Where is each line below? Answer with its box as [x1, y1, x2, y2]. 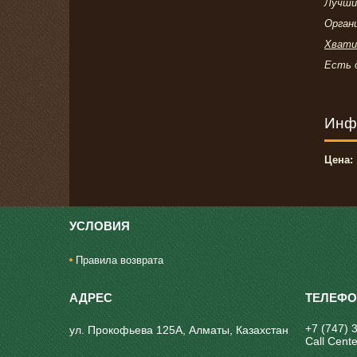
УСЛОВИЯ [69, 218, 131, 233]
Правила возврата [76, 253, 164, 266]
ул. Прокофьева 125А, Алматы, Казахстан [69, 323, 289, 336]
